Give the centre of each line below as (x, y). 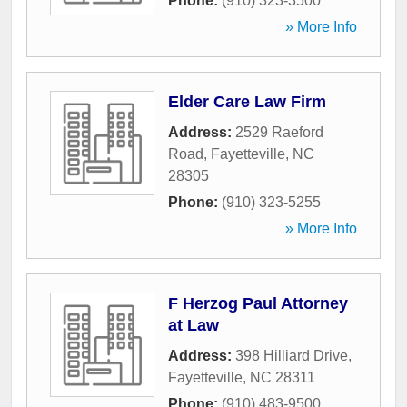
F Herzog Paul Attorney (258, 304)
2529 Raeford (279, 133)
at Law (194, 326)
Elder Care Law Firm (247, 102)
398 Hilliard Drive (292, 356)
